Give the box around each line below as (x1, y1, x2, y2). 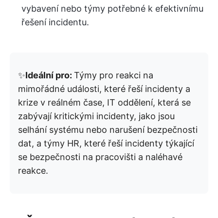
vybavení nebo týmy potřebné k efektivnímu (21, 3, 203, 14)
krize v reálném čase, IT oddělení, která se (18, 97, 191, 108)
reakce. (18, 165, 48, 176)
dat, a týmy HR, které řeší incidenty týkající (18, 138, 194, 149)
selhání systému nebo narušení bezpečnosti (18, 125, 198, 135)
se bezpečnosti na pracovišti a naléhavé (18, 152, 182, 163)
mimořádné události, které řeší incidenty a (18, 84, 190, 94)
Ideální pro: (25, 70, 74, 81)
